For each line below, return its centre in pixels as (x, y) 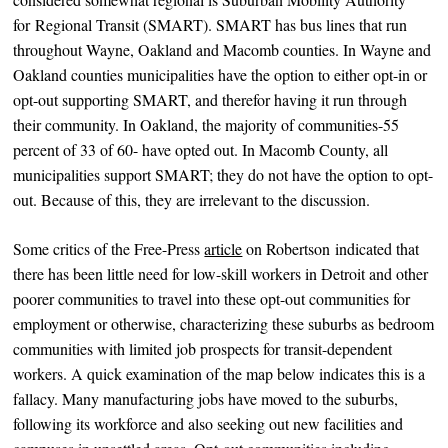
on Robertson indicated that (331, 248)
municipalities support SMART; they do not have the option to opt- (223, 174)
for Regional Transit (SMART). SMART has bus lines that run (210, 24)
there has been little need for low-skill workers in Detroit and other (221, 273)
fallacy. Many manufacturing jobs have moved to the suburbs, (206, 398)
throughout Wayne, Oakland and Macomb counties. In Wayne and (222, 49)
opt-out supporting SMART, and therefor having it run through (210, 99)
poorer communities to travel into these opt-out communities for (212, 298)
